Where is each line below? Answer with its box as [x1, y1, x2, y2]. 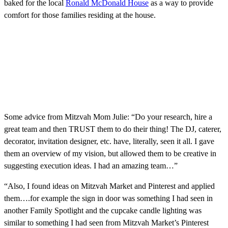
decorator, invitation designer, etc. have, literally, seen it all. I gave [4, 136, 214, 146]
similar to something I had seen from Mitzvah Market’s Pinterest [4, 218, 209, 227]
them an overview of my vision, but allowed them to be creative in [4, 149, 216, 158]
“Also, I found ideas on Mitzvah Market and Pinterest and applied [4, 181, 215, 190]
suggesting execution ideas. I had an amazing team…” [4, 161, 178, 170]
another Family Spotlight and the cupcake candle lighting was [4, 206, 202, 215]
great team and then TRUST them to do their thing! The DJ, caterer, [4, 124, 221, 133]
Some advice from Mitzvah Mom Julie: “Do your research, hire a [4, 112, 212, 121]
